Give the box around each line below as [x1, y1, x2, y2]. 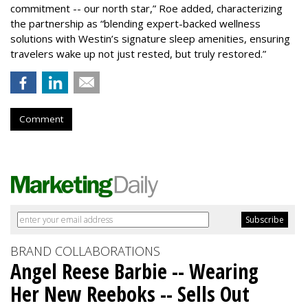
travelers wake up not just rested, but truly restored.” [10, 47, 266, 61]
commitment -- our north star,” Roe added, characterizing [10, 1, 283, 16]
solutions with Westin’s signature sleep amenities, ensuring [10, 32, 290, 46]
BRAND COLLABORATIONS [10, 243, 160, 260]
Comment [19, 113, 63, 126]
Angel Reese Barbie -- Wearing [10, 257, 258, 286]
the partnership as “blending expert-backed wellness [10, 16, 261, 31]
